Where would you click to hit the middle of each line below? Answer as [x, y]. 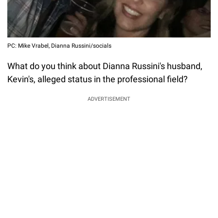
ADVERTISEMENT [109, 99]
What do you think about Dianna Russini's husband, [105, 66]
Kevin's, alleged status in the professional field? [98, 79]
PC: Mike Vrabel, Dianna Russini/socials [59, 46]
